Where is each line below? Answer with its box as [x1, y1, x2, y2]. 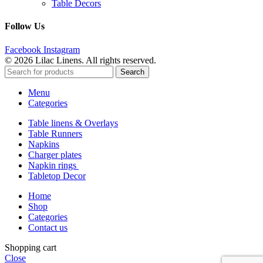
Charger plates [28, 149, 82, 160]
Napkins [28, 139, 59, 149]
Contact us [28, 222, 68, 232]
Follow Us [5, 21, 45, 32]
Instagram [43, 44, 80, 55]
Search [120, 67, 144, 76]
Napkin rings [28, 160, 79, 170]
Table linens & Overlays [28, 117, 118, 128]
